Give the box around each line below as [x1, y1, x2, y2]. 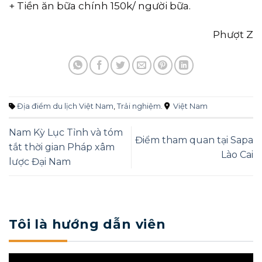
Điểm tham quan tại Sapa [135, 134, 253, 146]
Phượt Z [213, 28, 253, 40]
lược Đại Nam [9, 156, 71, 168]
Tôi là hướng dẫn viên [9, 216, 166, 233]
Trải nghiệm [117, 102, 161, 111]
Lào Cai [221, 149, 253, 160]
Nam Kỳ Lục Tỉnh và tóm [9, 127, 123, 139]
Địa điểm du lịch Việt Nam [17, 102, 113, 111]
